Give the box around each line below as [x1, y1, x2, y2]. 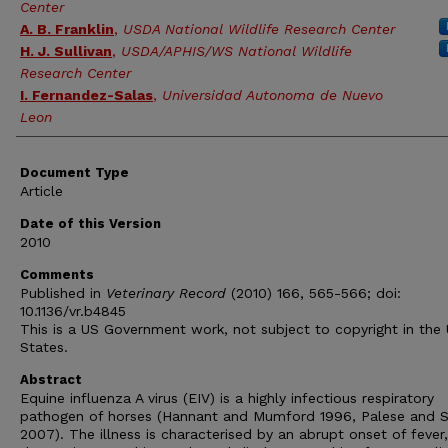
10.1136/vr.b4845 [20, 303, 126, 319]
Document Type [20, 165, 129, 180]
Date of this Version [20, 216, 161, 231]
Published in [20, 285, 106, 301]
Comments [20, 267, 94, 282]
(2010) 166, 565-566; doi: [226, 285, 401, 301]
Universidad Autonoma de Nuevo [162, 87, 383, 103]
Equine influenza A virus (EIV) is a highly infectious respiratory [20, 390, 434, 406]
